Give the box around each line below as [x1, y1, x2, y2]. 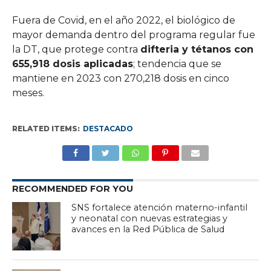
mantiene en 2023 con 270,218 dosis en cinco [11, 73, 229, 85]
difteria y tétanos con [140, 44, 253, 56]
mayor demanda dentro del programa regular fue [11, 29, 255, 41]
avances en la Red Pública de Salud [71, 224, 225, 235]
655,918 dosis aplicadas [11, 58, 133, 70]
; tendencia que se [132, 58, 221, 70]
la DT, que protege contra [11, 44, 140, 56]
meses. [11, 87, 44, 99]
